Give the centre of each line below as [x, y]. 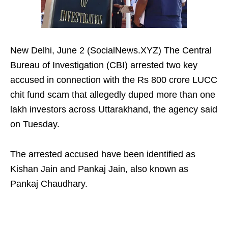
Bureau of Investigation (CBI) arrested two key [104, 65]
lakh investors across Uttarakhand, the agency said [114, 110]
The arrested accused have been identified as [103, 154]
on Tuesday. [35, 124]
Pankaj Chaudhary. [49, 184]
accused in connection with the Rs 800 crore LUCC [114, 80]
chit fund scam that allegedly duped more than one [113, 95]
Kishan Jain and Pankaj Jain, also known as [99, 169]
